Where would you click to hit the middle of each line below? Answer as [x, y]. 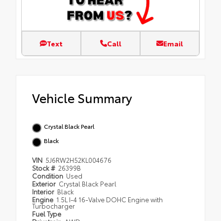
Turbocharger [54, 206]
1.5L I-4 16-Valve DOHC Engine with [110, 200]
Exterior [45, 184]
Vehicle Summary [82, 98]
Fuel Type [47, 214]
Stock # [44, 168]
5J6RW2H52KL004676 [79, 160]
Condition [48, 176]
